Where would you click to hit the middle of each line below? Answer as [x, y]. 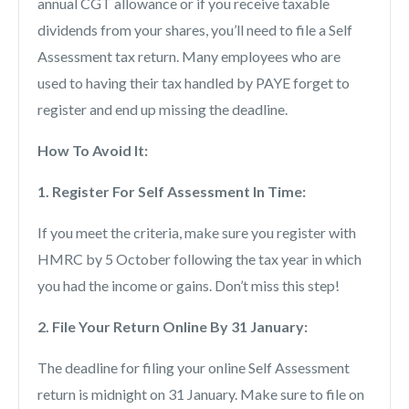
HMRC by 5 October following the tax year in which [199, 259]
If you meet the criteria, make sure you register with [197, 233]
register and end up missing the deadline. [163, 110]
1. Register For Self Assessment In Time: [173, 192]
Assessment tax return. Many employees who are [189, 57]
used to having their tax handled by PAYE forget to [194, 83]
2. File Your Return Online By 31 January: [174, 327]
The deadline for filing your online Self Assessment [194, 368]
